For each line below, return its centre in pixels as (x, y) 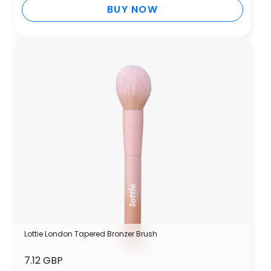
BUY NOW (132, 9)
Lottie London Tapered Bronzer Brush (91, 234)
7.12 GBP (44, 260)
